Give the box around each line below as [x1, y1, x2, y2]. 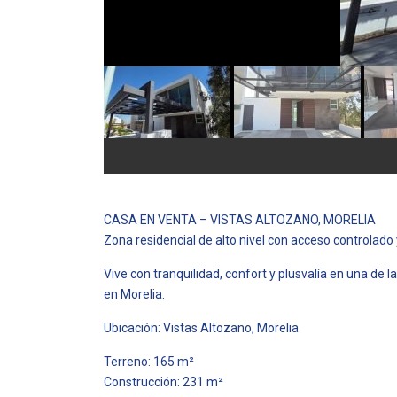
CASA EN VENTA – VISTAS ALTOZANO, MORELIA [104, 213, 376, 227]
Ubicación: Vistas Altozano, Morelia [104, 321, 299, 335]
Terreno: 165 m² [104, 354, 194, 369]
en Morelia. [104, 287, 165, 301]
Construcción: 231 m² [104, 375, 223, 389]
